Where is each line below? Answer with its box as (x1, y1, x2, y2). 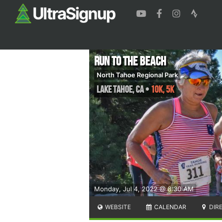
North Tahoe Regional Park (97, 70, 178, 79)
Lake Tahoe (97, 83, 132, 96)
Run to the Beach (94, 54, 166, 69)
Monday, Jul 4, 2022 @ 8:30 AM (94, 184, 194, 193)
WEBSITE (104, 203, 131, 211)
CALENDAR (152, 203, 186, 211)
